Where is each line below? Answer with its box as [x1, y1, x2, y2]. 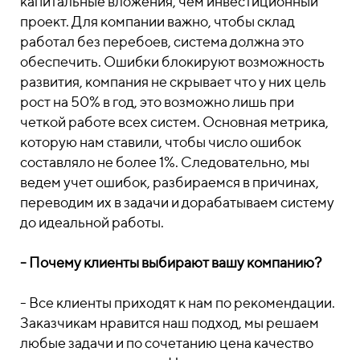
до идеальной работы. [20, 214, 164, 231]
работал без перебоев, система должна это [20, 33, 304, 50]
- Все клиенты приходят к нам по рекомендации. [20, 294, 335, 311]
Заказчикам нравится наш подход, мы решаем [20, 314, 319, 331]
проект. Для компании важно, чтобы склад [20, 13, 295, 30]
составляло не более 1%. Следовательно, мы [20, 153, 309, 170]
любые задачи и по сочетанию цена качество [20, 334, 313, 351]
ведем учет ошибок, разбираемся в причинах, [20, 174, 319, 190]
